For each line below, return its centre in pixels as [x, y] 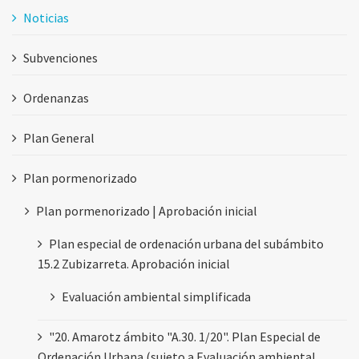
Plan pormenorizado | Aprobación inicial [147, 210]
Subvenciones [61, 57]
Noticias [46, 17]
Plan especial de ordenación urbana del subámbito [186, 243]
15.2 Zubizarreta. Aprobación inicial [134, 263]
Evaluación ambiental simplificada [156, 296]
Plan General [59, 137]
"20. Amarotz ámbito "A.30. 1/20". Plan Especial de [185, 336]
